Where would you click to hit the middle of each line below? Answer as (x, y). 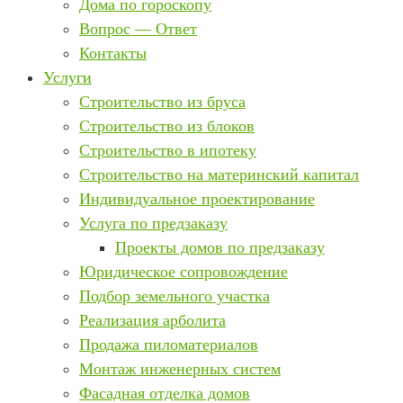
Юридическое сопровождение (184, 272)
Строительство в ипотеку (168, 150)
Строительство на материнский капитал (219, 175)
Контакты (113, 53)
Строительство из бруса (162, 102)
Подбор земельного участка (175, 296)
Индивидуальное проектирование (197, 199)
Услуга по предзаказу (153, 223)
